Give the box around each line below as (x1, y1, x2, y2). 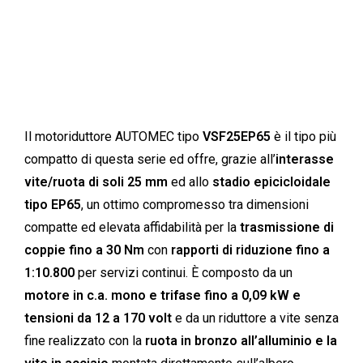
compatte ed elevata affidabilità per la (24, 220, 240, 235)
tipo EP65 (24, 197, 81, 212)
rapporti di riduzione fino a (171, 242, 330, 258)
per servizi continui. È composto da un (75, 265, 293, 280)
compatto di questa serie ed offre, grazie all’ (24, 152, 275, 167)
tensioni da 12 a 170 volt (24, 310, 172, 326)
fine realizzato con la (24, 333, 145, 348)
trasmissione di (240, 220, 334, 235)
